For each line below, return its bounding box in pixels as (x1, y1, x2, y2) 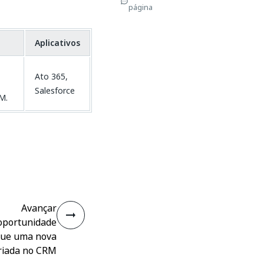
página (128, 1, 153, 13)
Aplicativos (35, 37, 80, 49)
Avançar (21, 201, 57, 215)
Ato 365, (35, 70, 68, 82)
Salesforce (35, 84, 75, 97)
